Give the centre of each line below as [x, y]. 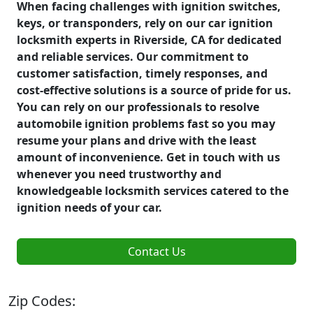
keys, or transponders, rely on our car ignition [145, 23]
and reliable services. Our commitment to [133, 56]
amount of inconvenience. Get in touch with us [148, 157]
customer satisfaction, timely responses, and [142, 73]
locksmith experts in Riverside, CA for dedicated [149, 39]
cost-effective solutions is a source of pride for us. [154, 90]
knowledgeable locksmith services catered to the [153, 190]
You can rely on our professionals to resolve [138, 107]
